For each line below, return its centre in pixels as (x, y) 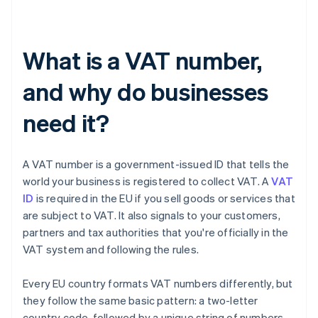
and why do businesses (146, 92)
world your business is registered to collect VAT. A (147, 181)
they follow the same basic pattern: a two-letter (141, 301)
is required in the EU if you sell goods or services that (164, 198)
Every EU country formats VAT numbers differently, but (158, 284)
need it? (66, 123)
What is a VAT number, (142, 60)
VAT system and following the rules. (111, 250)
